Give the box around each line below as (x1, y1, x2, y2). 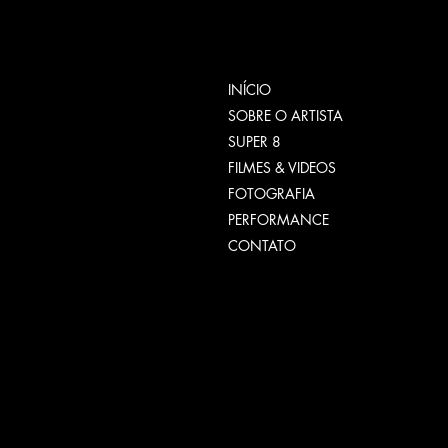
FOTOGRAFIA (228, 184, 315, 203)
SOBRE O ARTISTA (228, 106, 343, 125)
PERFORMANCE (228, 210, 329, 229)
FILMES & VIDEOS (228, 158, 336, 177)
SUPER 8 (228, 132, 281, 151)
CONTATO (228, 236, 296, 255)
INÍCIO (228, 80, 271, 99)
